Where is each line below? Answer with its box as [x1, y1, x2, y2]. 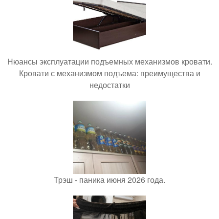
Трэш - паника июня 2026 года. [54, 174, 165, 186]
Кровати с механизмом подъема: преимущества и [19, 67, 200, 79]
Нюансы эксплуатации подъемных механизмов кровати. [7, 56, 212, 67]
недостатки [89, 79, 130, 91]
